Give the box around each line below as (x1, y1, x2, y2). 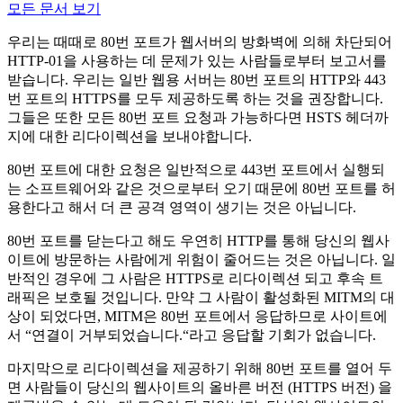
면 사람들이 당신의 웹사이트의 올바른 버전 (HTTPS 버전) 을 (7, 379, 392, 395)
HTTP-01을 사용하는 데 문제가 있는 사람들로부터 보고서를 (7, 52, 387, 68)
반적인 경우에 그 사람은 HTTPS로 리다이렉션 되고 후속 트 (7, 270, 383, 286)
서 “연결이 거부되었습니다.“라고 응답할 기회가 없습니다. (7, 327, 376, 343)
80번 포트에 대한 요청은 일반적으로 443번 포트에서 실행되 (7, 161, 385, 177)
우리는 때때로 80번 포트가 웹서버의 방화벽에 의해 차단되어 (7, 33, 392, 49)
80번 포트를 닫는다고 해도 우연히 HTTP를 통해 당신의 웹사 (7, 232, 390, 248)
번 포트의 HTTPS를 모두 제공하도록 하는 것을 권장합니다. (7, 90, 383, 106)
